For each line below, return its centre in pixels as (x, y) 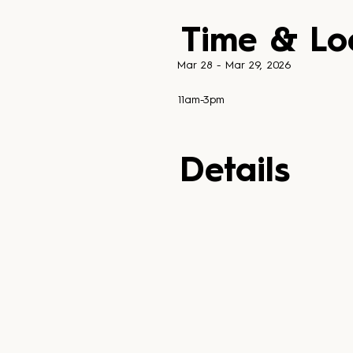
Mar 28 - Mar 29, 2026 (234, 65)
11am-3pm (201, 100)
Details (234, 173)
